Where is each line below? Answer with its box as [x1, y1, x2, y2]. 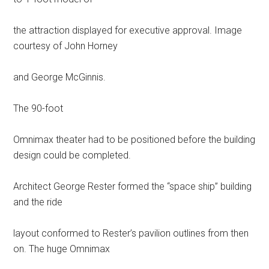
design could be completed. [13, 149, 131, 161]
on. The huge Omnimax [13, 243, 110, 255]
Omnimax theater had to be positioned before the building [13, 133, 256, 145]
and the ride [13, 196, 63, 208]
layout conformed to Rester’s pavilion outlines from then [13, 227, 249, 239]
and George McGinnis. [13, 71, 106, 83]
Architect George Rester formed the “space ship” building [13, 180, 252, 192]
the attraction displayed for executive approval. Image [13, 24, 243, 36]
